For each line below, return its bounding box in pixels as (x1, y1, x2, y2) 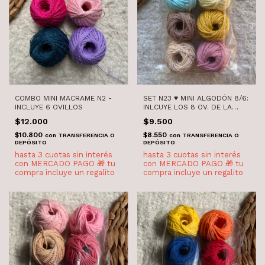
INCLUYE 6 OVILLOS (15, 102, 83, 111)
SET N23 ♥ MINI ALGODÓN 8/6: (143, 93, 248, 102)
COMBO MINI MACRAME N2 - (15, 93, 112, 102)
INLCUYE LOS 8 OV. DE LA (143, 102, 232, 111)
